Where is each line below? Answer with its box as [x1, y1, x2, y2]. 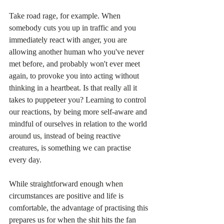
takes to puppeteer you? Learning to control [9, 95, 148, 104]
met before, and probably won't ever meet [9, 59, 142, 68]
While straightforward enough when [9, 179, 125, 188]
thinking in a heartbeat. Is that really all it [9, 83, 139, 92]
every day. [9, 155, 41, 164]
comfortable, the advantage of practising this [9, 203, 150, 212]
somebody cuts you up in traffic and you [9, 23, 138, 32]
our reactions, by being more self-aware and [9, 107, 149, 116]
